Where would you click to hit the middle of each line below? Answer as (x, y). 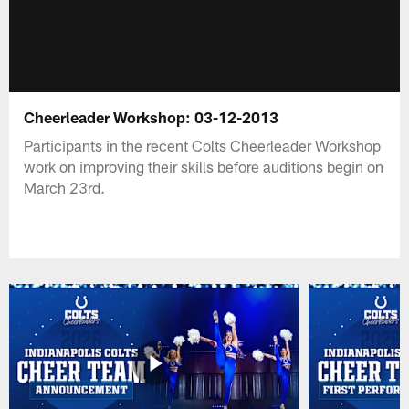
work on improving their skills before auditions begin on (204, 166)
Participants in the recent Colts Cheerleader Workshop (203, 145)
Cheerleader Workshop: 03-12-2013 (152, 116)
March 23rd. (65, 187)
